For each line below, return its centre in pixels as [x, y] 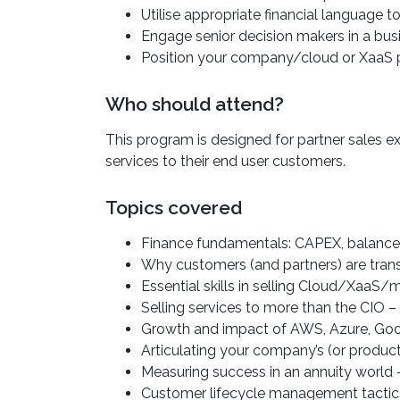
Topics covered [174, 207]
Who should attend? [195, 104]
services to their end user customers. [225, 161]
